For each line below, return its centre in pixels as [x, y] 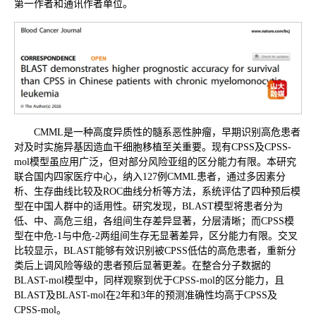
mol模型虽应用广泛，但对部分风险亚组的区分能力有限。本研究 [155, 162]
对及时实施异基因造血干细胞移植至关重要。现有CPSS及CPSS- [153, 147]
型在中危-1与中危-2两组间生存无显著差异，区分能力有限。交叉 [156, 236]
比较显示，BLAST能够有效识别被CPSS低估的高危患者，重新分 [155, 251]
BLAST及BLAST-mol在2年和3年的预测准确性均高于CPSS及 [146, 296]
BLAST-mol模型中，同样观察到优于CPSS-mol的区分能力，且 [149, 281]
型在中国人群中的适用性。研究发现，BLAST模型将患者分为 [148, 207]
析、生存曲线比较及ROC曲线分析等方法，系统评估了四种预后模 [157, 192]
